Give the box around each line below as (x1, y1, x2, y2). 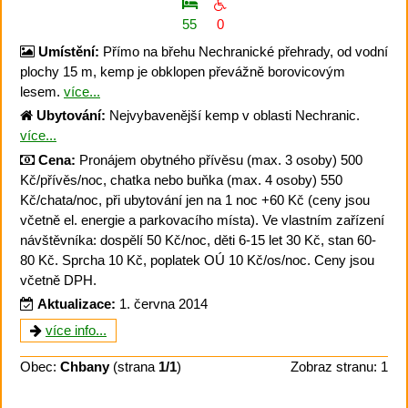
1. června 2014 (119, 296, 208, 312)
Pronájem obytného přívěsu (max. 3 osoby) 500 (76, 151, 362, 168)
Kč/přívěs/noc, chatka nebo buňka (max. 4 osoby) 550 (20, 171, 342, 188)
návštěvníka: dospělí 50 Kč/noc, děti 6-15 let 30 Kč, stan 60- (20, 231, 376, 248)
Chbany (60, 358, 109, 374)
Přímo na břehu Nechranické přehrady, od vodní (99, 43, 388, 59)
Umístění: (38, 43, 99, 59)
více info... (46, 321, 107, 338)
